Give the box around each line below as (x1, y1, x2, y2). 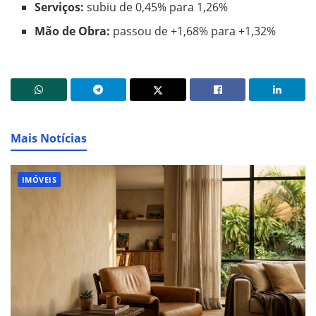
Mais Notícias (11, 130, 87, 146)
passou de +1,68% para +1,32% (110, 23, 276, 39)
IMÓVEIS (22, 174, 57, 185)
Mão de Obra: (35, 23, 111, 39)
